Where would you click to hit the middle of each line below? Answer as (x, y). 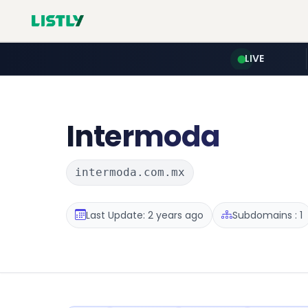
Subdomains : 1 (267, 215)
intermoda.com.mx (130, 172)
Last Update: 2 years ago (145, 215)
